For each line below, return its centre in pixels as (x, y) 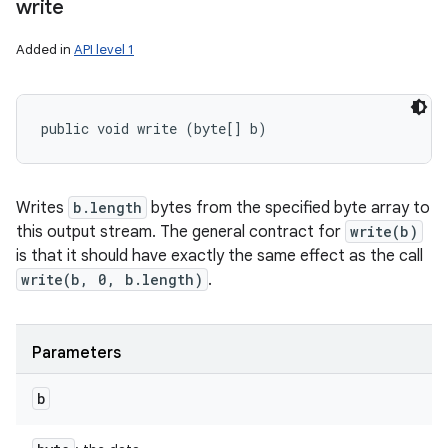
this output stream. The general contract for (180, 232)
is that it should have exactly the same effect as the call (219, 256)
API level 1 (104, 49)
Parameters (76, 353)
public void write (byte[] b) (154, 128)
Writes (42, 208)
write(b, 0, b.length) (112, 279)
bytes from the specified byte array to (288, 208)
